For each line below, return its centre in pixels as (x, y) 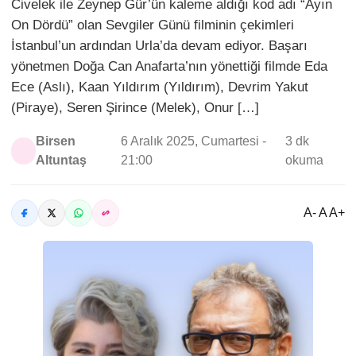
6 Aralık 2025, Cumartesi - (193, 141)
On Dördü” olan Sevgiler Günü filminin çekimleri (153, 25)
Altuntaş (62, 160)
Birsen (56, 141)
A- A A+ (324, 213)
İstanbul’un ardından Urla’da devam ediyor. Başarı (159, 46)
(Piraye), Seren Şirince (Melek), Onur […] (135, 108)
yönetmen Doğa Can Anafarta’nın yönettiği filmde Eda (169, 66)
